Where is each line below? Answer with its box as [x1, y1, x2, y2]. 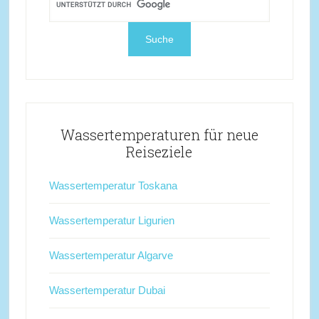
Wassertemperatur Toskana [48, 179, 177, 192]
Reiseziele [126, 142, 193, 161]
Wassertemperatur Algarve [48, 249, 173, 261]
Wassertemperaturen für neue [60, 125, 258, 144]
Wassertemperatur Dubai [48, 284, 165, 296]
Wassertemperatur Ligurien [48, 214, 174, 226]
